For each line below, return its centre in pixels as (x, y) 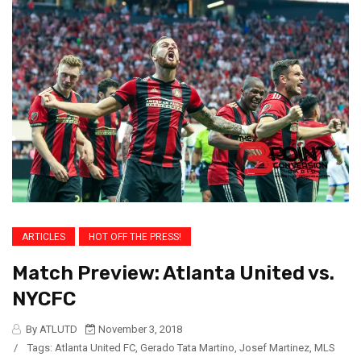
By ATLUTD (50, 330)
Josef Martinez (274, 348)
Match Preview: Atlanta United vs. (173, 274)
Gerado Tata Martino (187, 348)
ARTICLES (44, 237)
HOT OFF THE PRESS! (135, 237)
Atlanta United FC (95, 348)
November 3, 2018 (139, 330)
